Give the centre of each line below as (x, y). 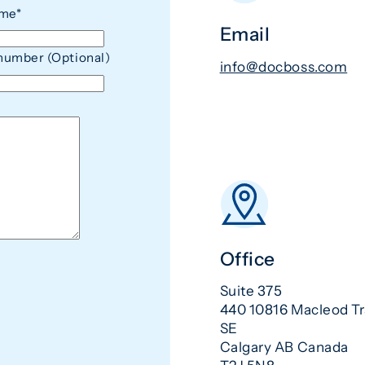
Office (247, 259)
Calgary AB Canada (284, 347)
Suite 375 (251, 291)
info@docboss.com (284, 66)
